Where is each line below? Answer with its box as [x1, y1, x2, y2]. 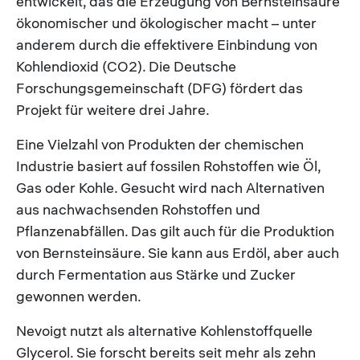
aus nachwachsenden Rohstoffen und [16, 199, 260, 219]
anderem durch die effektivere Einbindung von [16, 35, 317, 54]
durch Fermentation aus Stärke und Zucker [16, 264, 296, 284]
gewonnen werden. [16, 286, 141, 305]
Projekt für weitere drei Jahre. [16, 100, 210, 119]
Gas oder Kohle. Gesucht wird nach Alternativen [16, 178, 325, 197]
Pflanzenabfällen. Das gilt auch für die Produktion [16, 221, 334, 240]
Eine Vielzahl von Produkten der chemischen [16, 134, 304, 153]
